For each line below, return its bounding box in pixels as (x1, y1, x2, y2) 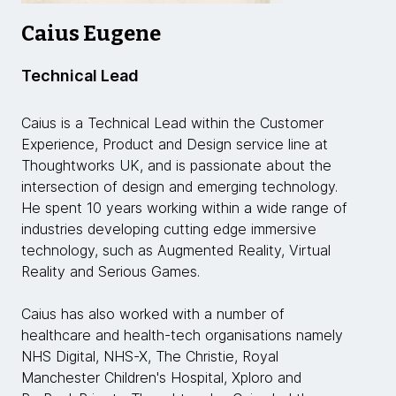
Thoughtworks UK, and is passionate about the (21, 156, 331, 174)
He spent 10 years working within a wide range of (21, 199, 347, 217)
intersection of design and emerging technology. (21, 178, 338, 195)
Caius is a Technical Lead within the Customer (21, 114, 324, 132)
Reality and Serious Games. (21, 263, 204, 280)
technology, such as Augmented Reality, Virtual (21, 241, 331, 259)
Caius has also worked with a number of (21, 305, 285, 323)
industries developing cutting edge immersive (21, 220, 316, 238)
